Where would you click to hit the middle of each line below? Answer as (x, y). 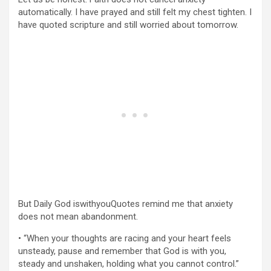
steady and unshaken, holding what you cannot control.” (129, 264)
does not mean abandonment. (78, 217)
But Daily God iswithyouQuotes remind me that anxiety (126, 204)
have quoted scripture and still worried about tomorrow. (128, 25)
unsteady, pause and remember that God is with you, (122, 251)
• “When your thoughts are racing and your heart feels (125, 238)
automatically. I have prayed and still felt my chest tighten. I (135, 12)
